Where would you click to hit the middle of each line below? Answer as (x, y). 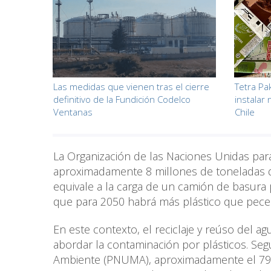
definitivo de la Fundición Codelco (122, 100)
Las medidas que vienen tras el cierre (131, 87)
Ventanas (73, 112)
